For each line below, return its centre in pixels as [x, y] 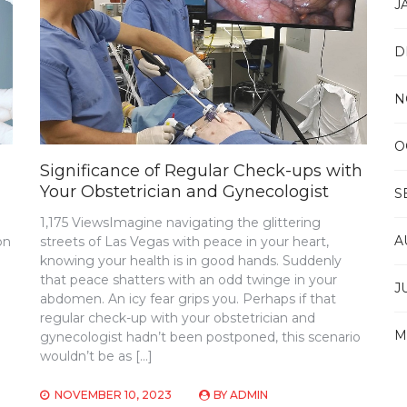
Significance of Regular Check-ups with [202, 171]
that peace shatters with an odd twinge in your [189, 280]
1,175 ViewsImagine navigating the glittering [181, 223]
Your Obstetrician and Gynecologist [185, 192]
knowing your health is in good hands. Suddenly [191, 261]
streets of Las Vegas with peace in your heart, [185, 242]
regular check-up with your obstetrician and [178, 318]
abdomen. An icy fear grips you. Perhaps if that [189, 299]
